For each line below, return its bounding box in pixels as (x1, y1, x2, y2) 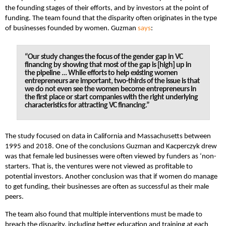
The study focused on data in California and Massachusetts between (5, 132, 211, 140)
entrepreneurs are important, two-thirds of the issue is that (24, 77, 200, 86)
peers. (5, 193, 24, 201)
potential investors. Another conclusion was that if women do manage (5, 173, 217, 181)
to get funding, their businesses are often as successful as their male (5, 183, 209, 191)
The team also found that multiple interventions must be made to (5, 210, 202, 218)
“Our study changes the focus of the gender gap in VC (24, 53, 183, 62)
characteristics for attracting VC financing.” (24, 101, 149, 110)
